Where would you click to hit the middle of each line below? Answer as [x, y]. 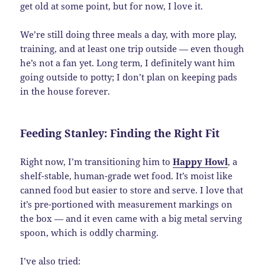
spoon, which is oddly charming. [90, 233]
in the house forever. [65, 91]
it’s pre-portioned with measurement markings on [127, 204]
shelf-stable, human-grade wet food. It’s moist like [127, 176]
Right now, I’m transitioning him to [97, 162]
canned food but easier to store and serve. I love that [132, 190]
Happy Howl [201, 162]
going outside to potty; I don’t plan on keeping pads [129, 77]
